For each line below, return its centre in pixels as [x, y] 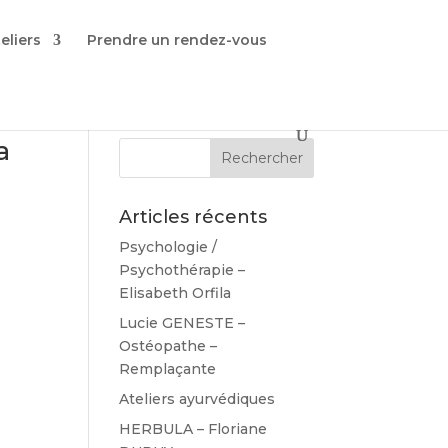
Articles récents [193, 217]
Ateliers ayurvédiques [197, 399]
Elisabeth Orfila [175, 293]
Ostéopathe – [168, 346]
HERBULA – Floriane [193, 429]
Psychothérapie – [182, 270]
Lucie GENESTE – [182, 323]
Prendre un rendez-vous [177, 40]
